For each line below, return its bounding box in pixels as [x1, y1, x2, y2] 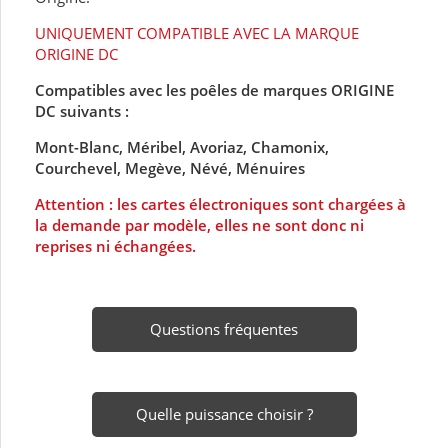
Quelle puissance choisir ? [135, 404, 313, 425]
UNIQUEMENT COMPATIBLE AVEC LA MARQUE [35, 23, 359, 44]
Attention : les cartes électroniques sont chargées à [35, 194, 406, 215]
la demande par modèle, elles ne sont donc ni [35, 215, 364, 236]
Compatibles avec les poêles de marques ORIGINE [35, 80, 394, 101]
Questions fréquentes [150, 319, 298, 340]
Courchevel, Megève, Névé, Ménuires [35, 158, 305, 179]
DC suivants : [35, 101, 129, 122]
